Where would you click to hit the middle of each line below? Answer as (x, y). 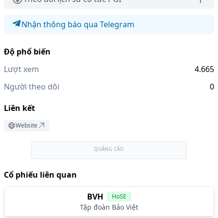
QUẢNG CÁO (109, 149)
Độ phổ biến (27, 52)
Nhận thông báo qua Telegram (78, 24)
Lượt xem (21, 69)
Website (27, 125)
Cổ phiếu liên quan (40, 175)
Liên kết (19, 108)
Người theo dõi (32, 87)
